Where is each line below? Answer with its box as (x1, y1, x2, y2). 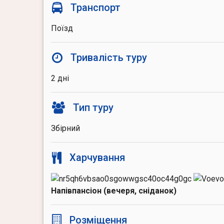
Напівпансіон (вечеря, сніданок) (51, 185, 176, 195)
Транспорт (70, 1, 121, 13)
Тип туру (73, 101, 114, 113)
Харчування (69, 151, 125, 163)
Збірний (51, 123, 80, 133)
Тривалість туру (70, 51, 147, 63)
